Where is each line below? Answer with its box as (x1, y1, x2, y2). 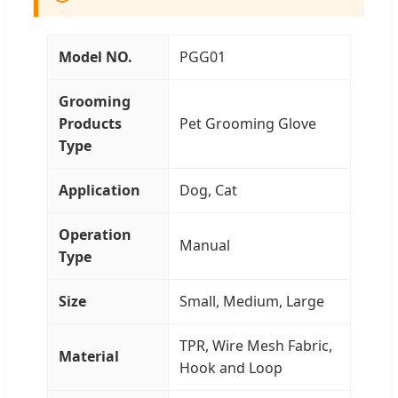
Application (59, 179, 140, 200)
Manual (179, 235, 230, 255)
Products (59, 113, 122, 133)
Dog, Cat (179, 179, 237, 200)
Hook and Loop (179, 357, 283, 378)
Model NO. (59, 46, 132, 67)
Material (59, 346, 119, 366)
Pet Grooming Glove (179, 113, 316, 133)
